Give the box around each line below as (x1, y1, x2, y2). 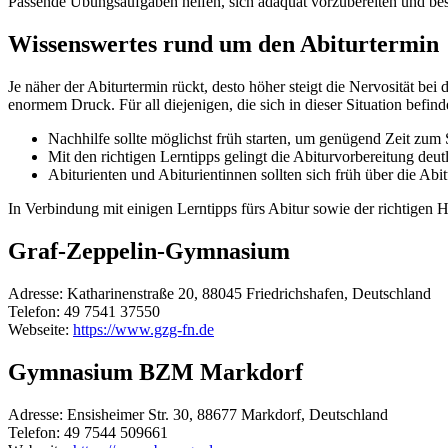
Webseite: (8, 320, 73, 338)
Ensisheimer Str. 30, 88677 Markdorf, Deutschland (67, 405, 388, 423)
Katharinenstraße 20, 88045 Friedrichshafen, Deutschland (67, 284, 431, 302)
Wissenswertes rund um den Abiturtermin (8, 31, 439, 58)
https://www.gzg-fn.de (73, 320, 214, 338)
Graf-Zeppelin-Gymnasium (8, 237, 290, 264)
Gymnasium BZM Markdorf (8, 358, 303, 385)
